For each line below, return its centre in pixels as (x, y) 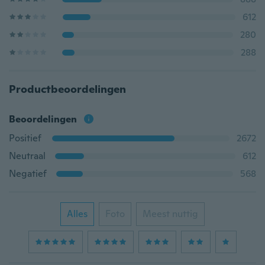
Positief (25, 138)
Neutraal (27, 156)
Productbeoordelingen (67, 89)
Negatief (28, 174)
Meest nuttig (170, 214)
